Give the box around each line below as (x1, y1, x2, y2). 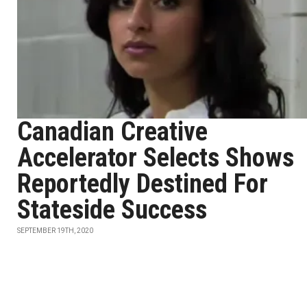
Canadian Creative (17, 116, 208, 147)
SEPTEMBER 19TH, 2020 (17, 227, 93, 234)
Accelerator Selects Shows (17, 143, 294, 173)
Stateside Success (17, 195, 207, 225)
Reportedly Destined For (17, 169, 268, 199)
